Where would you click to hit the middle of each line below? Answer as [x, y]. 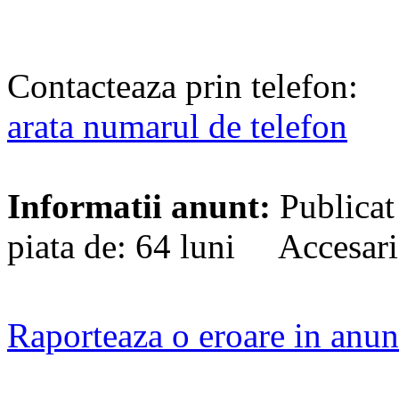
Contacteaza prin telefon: [183, 86]
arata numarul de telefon [177, 126]
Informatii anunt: [139, 207]
